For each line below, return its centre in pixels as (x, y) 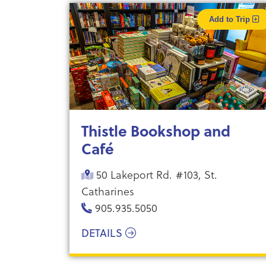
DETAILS (103, 233)
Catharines (108, 191)
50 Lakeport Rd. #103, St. (155, 174)
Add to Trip (230, 19)
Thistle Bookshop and (156, 131)
